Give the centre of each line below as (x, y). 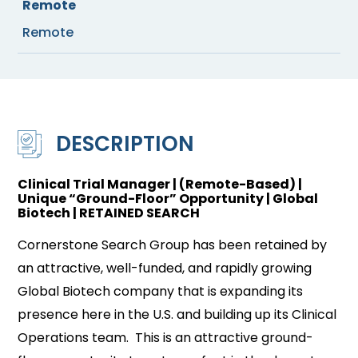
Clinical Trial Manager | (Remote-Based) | (160, 184)
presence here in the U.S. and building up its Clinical (177, 314)
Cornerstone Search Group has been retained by (173, 245)
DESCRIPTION (125, 144)
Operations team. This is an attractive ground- (166, 338)
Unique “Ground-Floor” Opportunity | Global (168, 199)
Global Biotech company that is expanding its (161, 291)
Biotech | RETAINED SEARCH (109, 213)
